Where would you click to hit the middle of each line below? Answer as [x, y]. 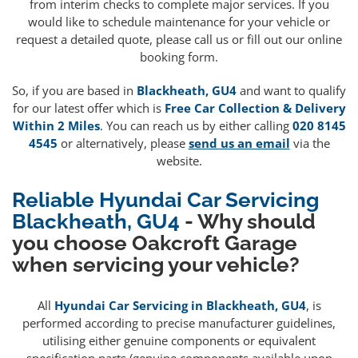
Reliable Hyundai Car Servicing [165, 200]
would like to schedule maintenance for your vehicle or [179, 21]
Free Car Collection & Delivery [255, 107]
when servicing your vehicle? [156, 265]
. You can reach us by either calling [196, 125]
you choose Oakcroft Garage [155, 243]
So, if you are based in [74, 90]
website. [179, 160]
